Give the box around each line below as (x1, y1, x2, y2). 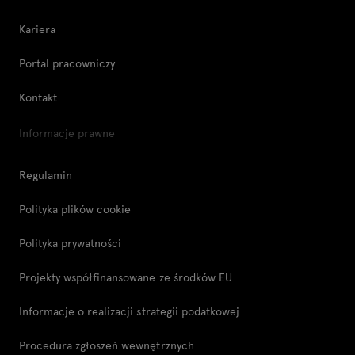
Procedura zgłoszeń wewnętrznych (19, 338, 194, 353)
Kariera (19, 21, 56, 36)
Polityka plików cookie (19, 201, 132, 216)
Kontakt (19, 90, 58, 105)
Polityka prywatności (19, 235, 122, 250)
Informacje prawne (19, 125, 116, 140)
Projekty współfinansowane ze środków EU (19, 269, 232, 284)
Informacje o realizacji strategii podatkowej (19, 303, 239, 319)
